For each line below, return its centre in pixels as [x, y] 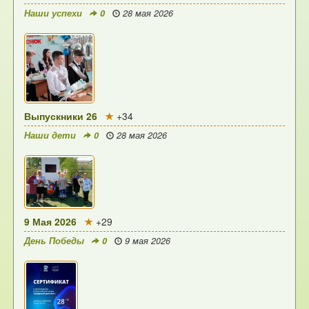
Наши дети [50, 136]
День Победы [54, 241]
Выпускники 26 [61, 116]
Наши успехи [53, 13]
